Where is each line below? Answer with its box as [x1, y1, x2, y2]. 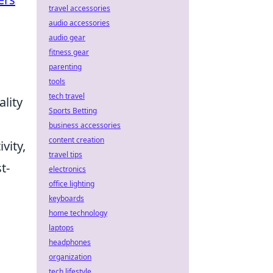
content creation [49, 135, 104, 145]
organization [49, 252, 91, 262]
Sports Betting [49, 105, 97, 116]
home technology [49, 208, 107, 218]
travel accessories [49, 3, 110, 13]
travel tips [49, 149, 82, 160]
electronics [49, 164, 86, 174]
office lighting [49, 179, 94, 189]
